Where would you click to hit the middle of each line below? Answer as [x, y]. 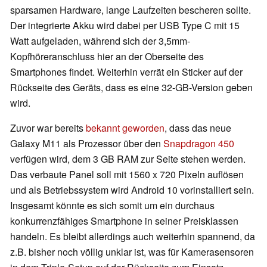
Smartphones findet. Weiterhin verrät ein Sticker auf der [126, 72]
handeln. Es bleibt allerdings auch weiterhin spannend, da [133, 237]
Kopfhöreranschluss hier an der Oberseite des [107, 57]
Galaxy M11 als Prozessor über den [87, 144]
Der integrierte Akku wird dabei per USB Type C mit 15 [125, 26]
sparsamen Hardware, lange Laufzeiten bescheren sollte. [131, 10]
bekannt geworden [125, 128]
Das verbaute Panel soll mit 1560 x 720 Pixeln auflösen [127, 175]
